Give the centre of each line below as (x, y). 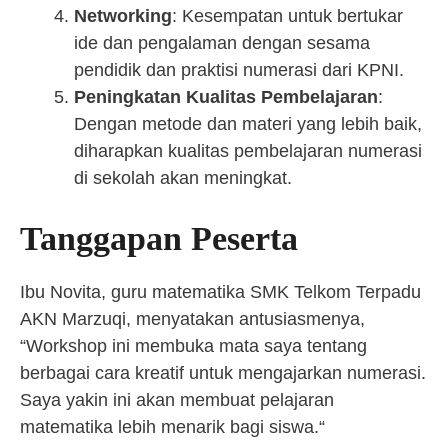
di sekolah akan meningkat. (183, 178)
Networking (123, 16)
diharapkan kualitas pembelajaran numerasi (248, 151)
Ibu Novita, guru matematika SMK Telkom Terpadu (220, 292)
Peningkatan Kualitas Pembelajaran (226, 97)
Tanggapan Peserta (159, 238)
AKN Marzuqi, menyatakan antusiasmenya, (192, 319)
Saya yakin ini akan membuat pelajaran (177, 400)
